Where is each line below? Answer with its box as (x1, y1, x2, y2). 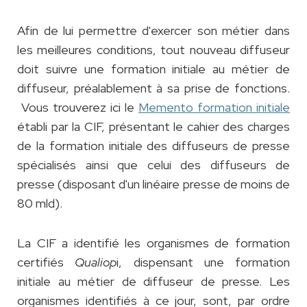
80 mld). (17, 195, 65, 212)
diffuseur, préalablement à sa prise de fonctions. (17, 80, 290, 97)
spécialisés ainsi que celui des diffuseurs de (17, 157, 290, 173)
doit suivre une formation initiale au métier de (17, 61, 290, 77)
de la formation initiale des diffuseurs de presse (17, 138, 290, 154)
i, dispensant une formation (116, 254, 290, 271)
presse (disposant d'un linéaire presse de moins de (17, 176, 290, 193)
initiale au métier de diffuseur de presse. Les (17, 273, 290, 290)
